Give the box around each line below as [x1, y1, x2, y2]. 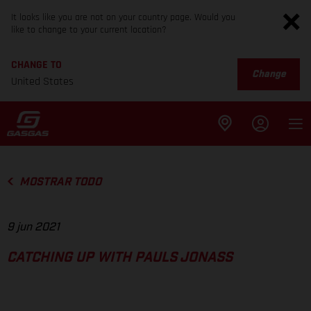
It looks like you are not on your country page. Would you [11, 11, 235, 24]
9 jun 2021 [7, 221, 60, 233]
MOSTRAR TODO [19, 176, 101, 187]
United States [11, 74, 74, 89]
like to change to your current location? [11, 24, 167, 36]
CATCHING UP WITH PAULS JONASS [7, 251, 233, 265]
